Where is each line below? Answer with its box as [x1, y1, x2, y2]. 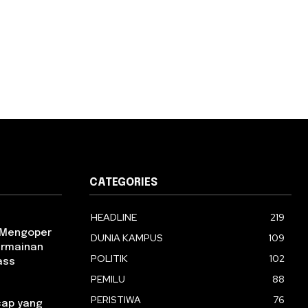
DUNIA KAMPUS [91, 232, 163, 245]
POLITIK [91, 252, 128, 265]
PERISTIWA [91, 294, 141, 307]
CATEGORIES [89, 177, 157, 189]
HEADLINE [91, 211, 137, 224]
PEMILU [91, 273, 125, 286]
